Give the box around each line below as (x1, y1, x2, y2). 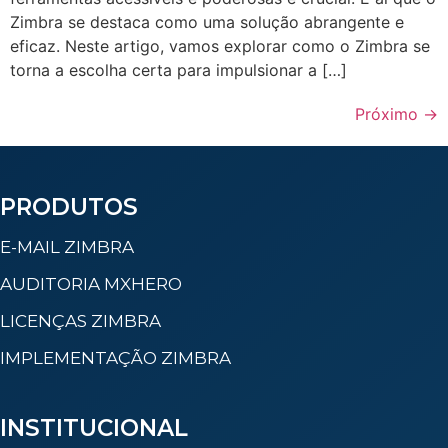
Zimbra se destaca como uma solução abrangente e (10, 11, 404, 32)
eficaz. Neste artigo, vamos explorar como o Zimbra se (10, 35, 430, 56)
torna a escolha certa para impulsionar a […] (10, 59, 347, 80)
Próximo (355, 103, 423, 124)
